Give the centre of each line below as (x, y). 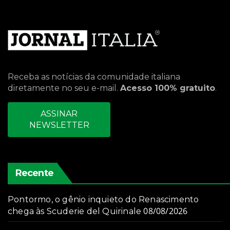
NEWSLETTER (59, 125)
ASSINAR (59, 114)
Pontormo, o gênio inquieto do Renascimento (103, 200)
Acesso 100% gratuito (168, 88)
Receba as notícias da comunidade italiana (94, 77)
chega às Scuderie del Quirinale (75, 212)
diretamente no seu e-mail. (64, 88)
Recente (34, 173)
